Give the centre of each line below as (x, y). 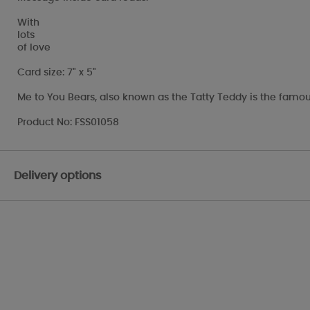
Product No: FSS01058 (68, 123)
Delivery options (58, 175)
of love (34, 48)
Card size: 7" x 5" (57, 73)
